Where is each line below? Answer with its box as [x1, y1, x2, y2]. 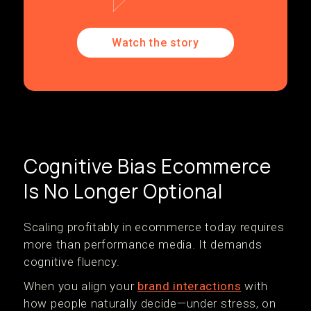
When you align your [24, 279, 137, 293]
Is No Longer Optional [24, 178, 223, 204]
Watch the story [112, 36, 199, 49]
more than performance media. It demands [24, 237, 262, 251]
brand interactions [137, 279, 242, 293]
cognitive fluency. [24, 255, 120, 269]
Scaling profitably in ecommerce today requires [24, 220, 285, 234]
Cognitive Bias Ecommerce [24, 153, 271, 179]
